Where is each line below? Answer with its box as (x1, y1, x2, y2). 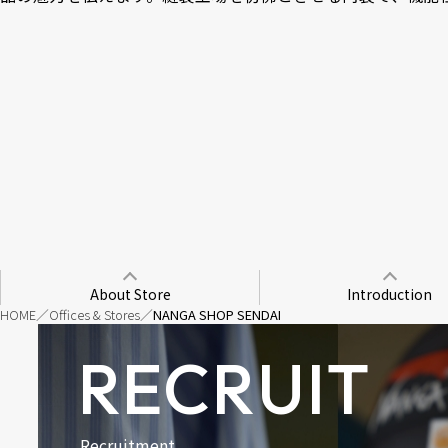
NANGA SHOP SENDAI (153, 304, 281, 324)
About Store (89, 283, 171, 304)
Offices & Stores (49, 304, 140, 324)
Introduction (347, 283, 432, 304)
